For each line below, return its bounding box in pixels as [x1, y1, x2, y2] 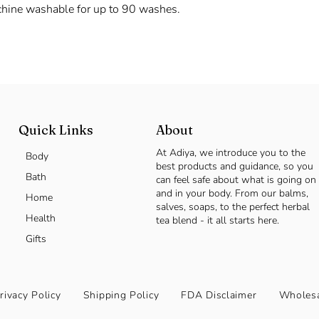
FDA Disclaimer [181, 288, 257, 302]
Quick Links [18, 122, 93, 138]
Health [25, 211, 56, 225]
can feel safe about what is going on [155, 173, 316, 187]
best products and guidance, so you [155, 159, 313, 173]
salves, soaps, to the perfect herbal [155, 200, 310, 214]
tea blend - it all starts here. [155, 214, 279, 227]
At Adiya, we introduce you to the [155, 146, 305, 159]
